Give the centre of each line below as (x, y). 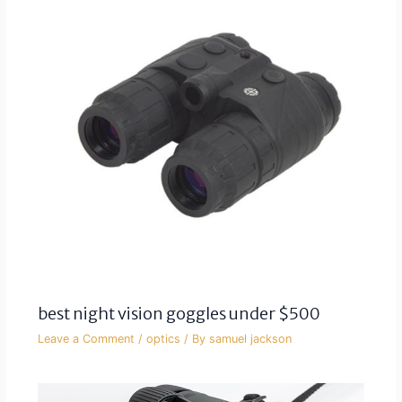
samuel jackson (250, 339)
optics (163, 339)
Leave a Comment (86, 339)
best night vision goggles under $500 (179, 314)
